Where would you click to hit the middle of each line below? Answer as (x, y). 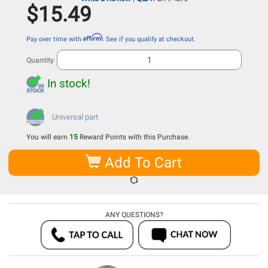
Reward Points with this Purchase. (134, 137)
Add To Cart (141, 163)
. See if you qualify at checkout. (149, 39)
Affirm (93, 37)
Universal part (75, 117)
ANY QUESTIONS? (134, 215)
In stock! (69, 84)
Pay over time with (55, 39)
